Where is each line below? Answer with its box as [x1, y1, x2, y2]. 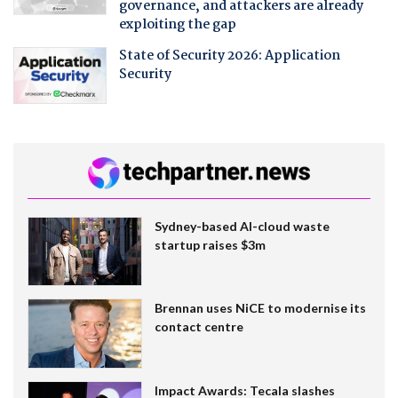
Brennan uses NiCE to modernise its [154, 300, 366, 316]
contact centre [154, 319, 243, 335]
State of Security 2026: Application [118, 44, 340, 67]
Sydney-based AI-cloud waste [154, 218, 330, 234]
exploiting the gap [118, 13, 236, 36]
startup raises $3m [154, 236, 266, 252]
